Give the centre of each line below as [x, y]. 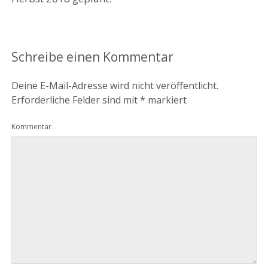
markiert [166, 100]
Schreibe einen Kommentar [92, 57]
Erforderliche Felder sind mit [75, 100]
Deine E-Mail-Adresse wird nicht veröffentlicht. [115, 86]
